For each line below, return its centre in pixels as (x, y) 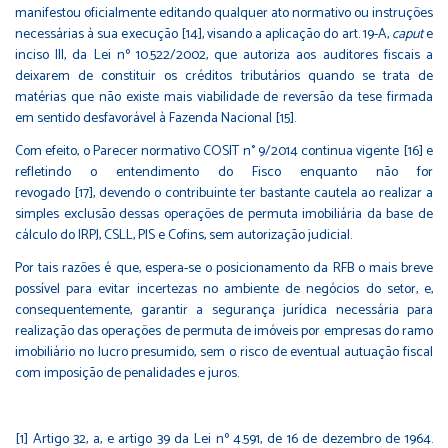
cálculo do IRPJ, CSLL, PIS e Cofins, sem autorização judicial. (183, 236)
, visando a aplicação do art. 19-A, (296, 35)
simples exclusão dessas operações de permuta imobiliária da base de (224, 215)
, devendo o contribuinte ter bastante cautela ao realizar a (263, 194)
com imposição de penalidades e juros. (127, 374)
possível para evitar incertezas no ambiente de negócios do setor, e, (224, 290)
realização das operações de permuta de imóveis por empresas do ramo (224, 332)
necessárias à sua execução (98, 35)
